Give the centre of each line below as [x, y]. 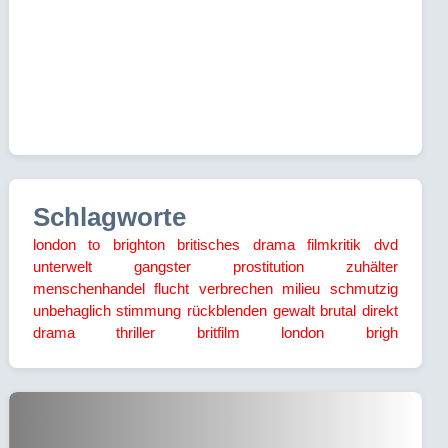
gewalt [293, 310]
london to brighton [98, 244]
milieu [301, 288]
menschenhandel [88, 288]
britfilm [218, 332]
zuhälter [371, 266]
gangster [162, 266]
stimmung [149, 310]
